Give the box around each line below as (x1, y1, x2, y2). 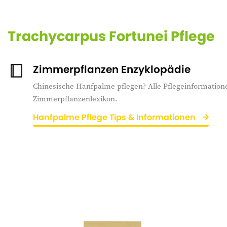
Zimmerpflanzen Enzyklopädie (33, 62, 191, 77)
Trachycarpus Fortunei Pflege (8, 27, 215, 46)
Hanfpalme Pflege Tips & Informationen (33, 111, 198, 124)
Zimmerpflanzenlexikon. (33, 93, 118, 104)
